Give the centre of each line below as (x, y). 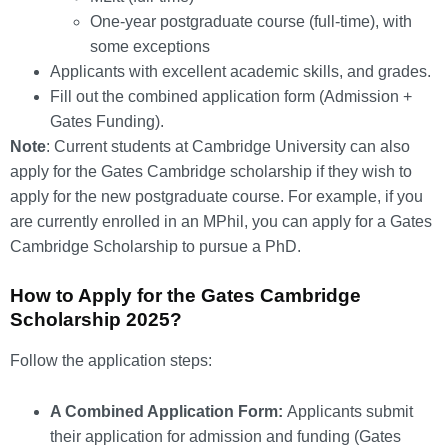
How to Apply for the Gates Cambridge (185, 296)
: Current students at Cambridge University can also (228, 146)
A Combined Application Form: (168, 411)
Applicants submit (350, 411)
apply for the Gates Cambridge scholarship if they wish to (211, 171)
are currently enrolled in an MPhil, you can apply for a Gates (221, 221)
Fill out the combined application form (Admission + (231, 96)
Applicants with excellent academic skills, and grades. (240, 71)
